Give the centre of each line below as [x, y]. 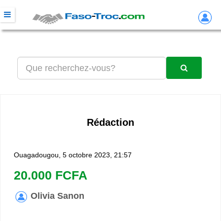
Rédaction [110, 122]
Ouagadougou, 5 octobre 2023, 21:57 [73, 155]
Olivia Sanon [57, 196]
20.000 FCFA [51, 175]
